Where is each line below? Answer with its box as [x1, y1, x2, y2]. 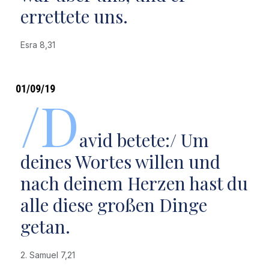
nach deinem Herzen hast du [20, 171, 248, 195]
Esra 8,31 [20, 40, 60, 50]
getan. [20, 214, 70, 238]
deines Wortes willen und [20, 150, 220, 174]
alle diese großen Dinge [20, 193, 207, 217]
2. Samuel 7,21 [20, 250, 80, 260]
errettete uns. [20, 4, 128, 28]
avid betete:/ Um [79, 128, 209, 152]
